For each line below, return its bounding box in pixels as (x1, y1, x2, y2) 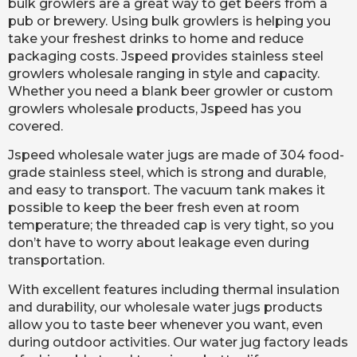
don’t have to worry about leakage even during (8, 235, 309, 251)
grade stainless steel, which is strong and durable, (8, 165, 326, 181)
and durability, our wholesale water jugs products (8, 299, 323, 315)
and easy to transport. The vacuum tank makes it (8, 182, 325, 198)
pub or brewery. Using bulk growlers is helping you (8, 13, 331, 29)
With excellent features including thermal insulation (8, 281, 339, 297)
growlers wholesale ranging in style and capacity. (8, 65, 320, 81)
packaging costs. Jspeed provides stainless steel (8, 48, 324, 64)
